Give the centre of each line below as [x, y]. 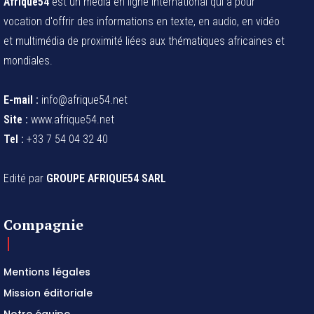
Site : [16, 119]
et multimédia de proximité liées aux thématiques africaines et [144, 41]
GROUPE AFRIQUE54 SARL [106, 178]
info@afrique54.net [83, 100]
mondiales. [28, 60]
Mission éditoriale [48, 293]
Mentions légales [47, 272]
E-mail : [21, 100]
